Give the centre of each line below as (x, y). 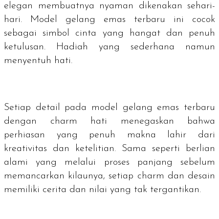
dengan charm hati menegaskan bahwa (109, 121)
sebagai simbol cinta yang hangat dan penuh (109, 33)
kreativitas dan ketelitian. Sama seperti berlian (109, 148)
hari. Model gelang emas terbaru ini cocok (109, 19)
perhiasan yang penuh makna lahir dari (109, 135)
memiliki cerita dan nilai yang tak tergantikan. (104, 189)
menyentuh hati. (38, 60)
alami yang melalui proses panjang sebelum (109, 162)
